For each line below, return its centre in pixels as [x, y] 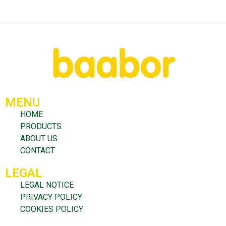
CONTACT [38, 150]
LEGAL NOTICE [47, 185]
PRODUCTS [41, 126]
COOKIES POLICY [52, 209]
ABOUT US [39, 138]
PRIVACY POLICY [51, 197]
